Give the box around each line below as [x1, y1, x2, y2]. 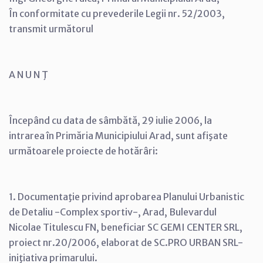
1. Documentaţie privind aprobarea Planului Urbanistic [9, 191, 244, 203]
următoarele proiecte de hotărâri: [9, 145, 158, 157]
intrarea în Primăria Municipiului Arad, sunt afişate [9, 130, 228, 141]
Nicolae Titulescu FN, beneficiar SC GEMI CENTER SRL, [9, 221, 242, 233]
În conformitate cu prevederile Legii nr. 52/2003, [9, 8, 225, 19]
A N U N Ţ [9, 69, 48, 80]
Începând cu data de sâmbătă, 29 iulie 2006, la [9, 114, 212, 126]
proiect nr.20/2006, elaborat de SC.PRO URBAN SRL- [9, 237, 243, 248]
